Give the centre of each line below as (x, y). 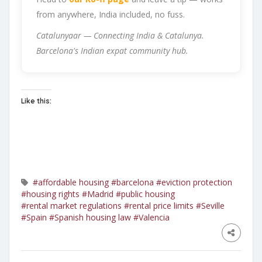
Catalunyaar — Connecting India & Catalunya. (120, 35)
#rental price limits (159, 206)
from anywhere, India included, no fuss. (110, 14)
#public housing (145, 194)
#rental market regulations (71, 206)
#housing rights (50, 194)
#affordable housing (71, 182)
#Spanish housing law (90, 218)
